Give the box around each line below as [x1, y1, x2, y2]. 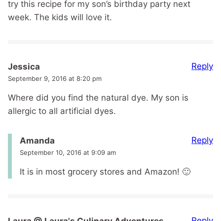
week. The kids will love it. [8, 12, 112, 23]
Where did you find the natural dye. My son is [8, 93, 188, 103]
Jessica [8, 62, 40, 72]
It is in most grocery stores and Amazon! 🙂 [20, 167, 190, 177]
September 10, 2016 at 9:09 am [20, 148, 116, 157]
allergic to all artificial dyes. [8, 106, 116, 116]
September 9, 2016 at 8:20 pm [8, 74, 102, 83]
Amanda [20, 136, 55, 146]
